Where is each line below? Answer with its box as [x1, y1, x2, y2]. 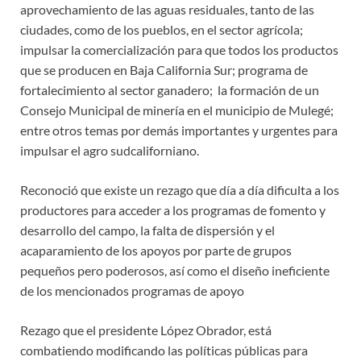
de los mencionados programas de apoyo [20, 282, 244, 298]
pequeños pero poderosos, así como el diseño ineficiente [20, 262, 330, 278]
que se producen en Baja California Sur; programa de [20, 61, 308, 77]
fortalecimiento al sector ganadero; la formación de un [20, 81, 319, 98]
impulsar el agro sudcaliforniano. [20, 142, 199, 158]
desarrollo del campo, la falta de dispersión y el [20, 222, 275, 238]
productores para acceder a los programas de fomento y [20, 201, 326, 218]
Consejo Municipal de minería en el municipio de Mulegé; [20, 102, 334, 118]
